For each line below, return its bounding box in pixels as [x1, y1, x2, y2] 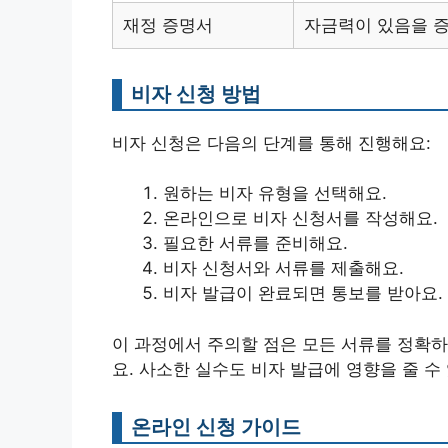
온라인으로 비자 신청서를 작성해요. [163, 208, 438, 228]
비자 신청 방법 [131, 80, 261, 106]
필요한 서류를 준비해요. [163, 233, 348, 253]
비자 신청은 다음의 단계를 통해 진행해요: [112, 132, 431, 153]
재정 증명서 [123, 14, 213, 35]
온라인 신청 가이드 [131, 413, 301, 439]
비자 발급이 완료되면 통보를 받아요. [163, 283, 443, 303]
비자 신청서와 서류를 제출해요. [163, 258, 404, 278]
